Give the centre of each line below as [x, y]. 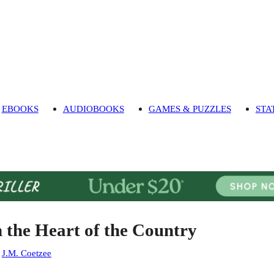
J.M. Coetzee [26, 253]
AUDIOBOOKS [93, 109]
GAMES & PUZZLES [190, 109]
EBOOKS [20, 109]
